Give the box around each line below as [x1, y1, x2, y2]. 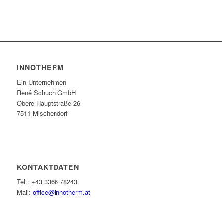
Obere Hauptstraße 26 [16, 98, 80, 108]
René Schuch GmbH [16, 88, 76, 98]
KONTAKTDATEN [16, 162, 79, 172]
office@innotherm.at [32, 187, 90, 197]
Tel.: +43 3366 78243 [16, 177, 77, 187]
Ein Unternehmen [16, 77, 66, 87]
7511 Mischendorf [16, 109, 68, 118]
